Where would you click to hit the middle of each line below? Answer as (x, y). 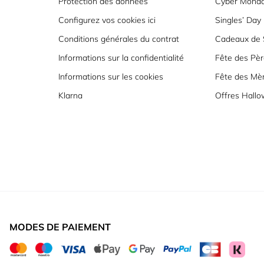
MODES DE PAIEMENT (60, 227)
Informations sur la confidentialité (121, 57)
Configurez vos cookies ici (107, 20)
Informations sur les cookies (111, 76)
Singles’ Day (238, 20)
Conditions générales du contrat (119, 39)
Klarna (71, 95)
